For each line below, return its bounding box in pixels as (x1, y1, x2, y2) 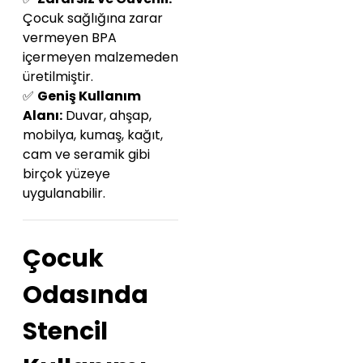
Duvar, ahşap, (62, 106, 152, 126)
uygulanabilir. (23, 184, 105, 203)
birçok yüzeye (23, 164, 110, 184)
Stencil (23, 314, 108, 348)
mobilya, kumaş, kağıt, (23, 126, 163, 145)
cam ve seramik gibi (23, 145, 150, 164)
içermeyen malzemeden (23, 48, 178, 67)
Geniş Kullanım (37, 87, 141, 106)
